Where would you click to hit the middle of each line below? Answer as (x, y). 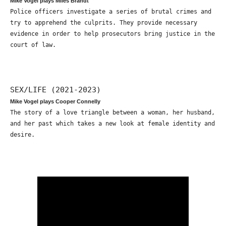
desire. (22, 134)
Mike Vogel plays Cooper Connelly (55, 101)
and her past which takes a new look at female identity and (112, 123)
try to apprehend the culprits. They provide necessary (104, 22)
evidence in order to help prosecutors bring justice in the (112, 34)
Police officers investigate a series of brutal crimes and (111, 11)
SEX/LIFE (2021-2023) (55, 89)
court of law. (33, 45)
